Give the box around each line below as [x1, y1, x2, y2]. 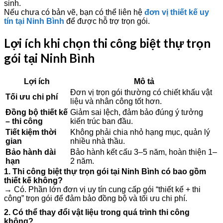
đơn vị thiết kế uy [144, 7, 209, 16]
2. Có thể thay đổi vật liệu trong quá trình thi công [4, 208, 190, 217]
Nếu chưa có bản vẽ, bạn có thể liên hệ [4, 7, 144, 16]
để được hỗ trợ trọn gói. [64, 16, 150, 25]
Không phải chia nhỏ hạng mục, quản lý [70, 127, 210, 136]
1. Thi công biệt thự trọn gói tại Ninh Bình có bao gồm [4, 167, 206, 176]
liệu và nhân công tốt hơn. [70, 97, 162, 106]
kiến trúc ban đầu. [70, 116, 133, 125]
